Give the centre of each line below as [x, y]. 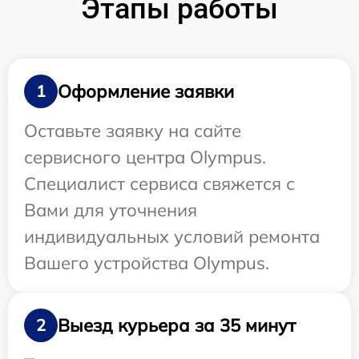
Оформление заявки [146, 91]
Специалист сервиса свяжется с [159, 184]
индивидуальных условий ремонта [172, 237]
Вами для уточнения [111, 210]
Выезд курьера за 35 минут [177, 325]
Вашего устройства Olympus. [147, 263]
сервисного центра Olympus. [145, 157]
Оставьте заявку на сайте [133, 131]
